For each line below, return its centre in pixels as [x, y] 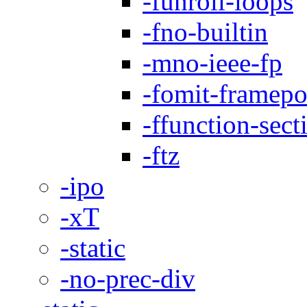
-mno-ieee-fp [212, 62]
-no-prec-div [128, 278]
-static [93, 247]
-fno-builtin [205, 32]
